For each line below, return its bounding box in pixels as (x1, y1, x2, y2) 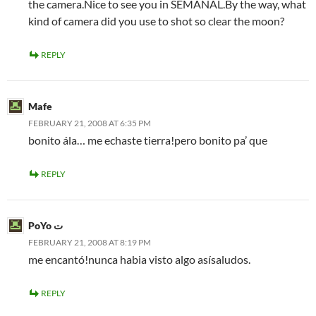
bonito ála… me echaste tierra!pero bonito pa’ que (28, 133, 267, 147)
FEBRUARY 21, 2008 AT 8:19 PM (28, 237, 151, 248)
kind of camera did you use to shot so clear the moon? (28, 14, 284, 28)
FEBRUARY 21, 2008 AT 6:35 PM (28, 118, 151, 128)
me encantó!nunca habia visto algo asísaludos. (28, 253, 250, 266)
